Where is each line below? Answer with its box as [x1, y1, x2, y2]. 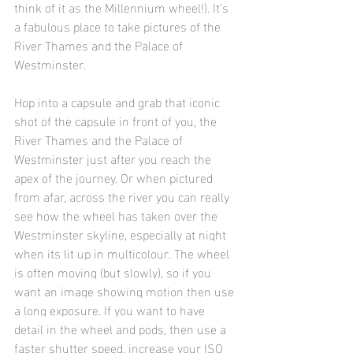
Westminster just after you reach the [14, 146, 214, 169]
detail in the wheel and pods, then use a [14, 316, 229, 340]
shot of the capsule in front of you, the [14, 108, 220, 132]
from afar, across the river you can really [14, 184, 232, 207]
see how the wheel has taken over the [14, 203, 221, 226]
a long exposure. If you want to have [14, 297, 208, 321]
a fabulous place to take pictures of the [14, 13, 224, 37]
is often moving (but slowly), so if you [14, 259, 214, 283]
